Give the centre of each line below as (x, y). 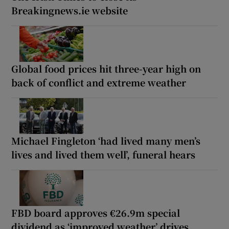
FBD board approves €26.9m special (96, 212)
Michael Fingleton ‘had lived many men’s (106, 140)
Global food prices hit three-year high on (106, 68)
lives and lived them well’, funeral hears (104, 154)
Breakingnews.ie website (70, 10)
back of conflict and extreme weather (99, 82)
